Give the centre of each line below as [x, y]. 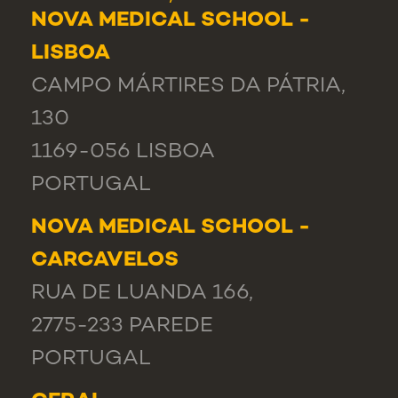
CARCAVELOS [105, 261]
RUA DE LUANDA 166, [142, 294]
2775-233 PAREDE [122, 327]
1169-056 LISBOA [123, 153]
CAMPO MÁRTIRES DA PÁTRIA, [188, 87]
